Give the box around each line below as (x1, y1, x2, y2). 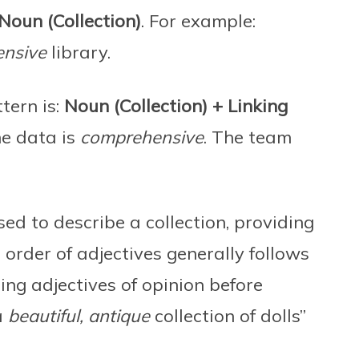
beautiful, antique (8, 305, 150, 328)
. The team (204, 126, 292, 149)
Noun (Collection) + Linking (64, 95, 288, 118)
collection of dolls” (150, 305, 306, 328)
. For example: (141, 10, 256, 33)
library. (46, 41, 111, 64)
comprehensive (80, 126, 204, 149)
